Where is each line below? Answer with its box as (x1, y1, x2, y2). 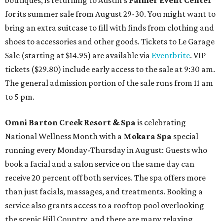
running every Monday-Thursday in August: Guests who (5, 145, 207, 155)
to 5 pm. (5, 92, 35, 102)
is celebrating (136, 117, 186, 128)
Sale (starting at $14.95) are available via (5, 50, 151, 61)
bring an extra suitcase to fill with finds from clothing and (5, 23, 214, 33)
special (173, 131, 198, 142)
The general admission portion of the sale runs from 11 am (5, 78, 213, 88)
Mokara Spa (123, 131, 173, 142)
